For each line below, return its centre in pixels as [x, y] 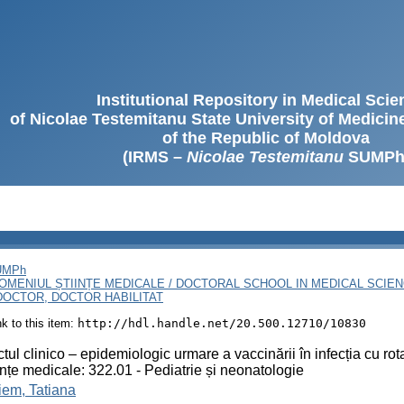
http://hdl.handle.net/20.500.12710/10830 [222, 323]
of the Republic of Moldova [266, 138]
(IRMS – [154, 157]
